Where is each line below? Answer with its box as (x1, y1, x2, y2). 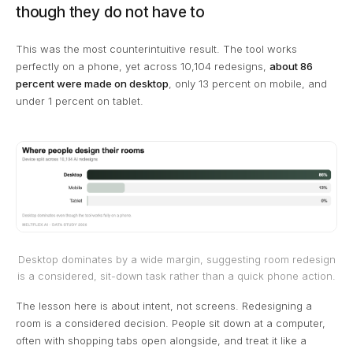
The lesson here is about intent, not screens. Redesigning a (16, 299, 312, 312)
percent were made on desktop (16, 77, 169, 91)
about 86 (269, 60, 313, 73)
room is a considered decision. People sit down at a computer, (16, 316, 325, 329)
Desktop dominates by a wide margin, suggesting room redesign (17, 253, 336, 266)
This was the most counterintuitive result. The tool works (16, 43, 297, 56)
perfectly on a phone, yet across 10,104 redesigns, (16, 60, 269, 73)
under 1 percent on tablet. (16, 95, 143, 108)
